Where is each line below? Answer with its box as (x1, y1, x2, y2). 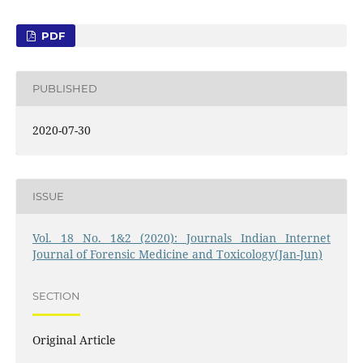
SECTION (32, 289, 80, 303)
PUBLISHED (32, 82, 97, 96)
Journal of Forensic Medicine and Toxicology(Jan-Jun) (32, 246, 322, 262)
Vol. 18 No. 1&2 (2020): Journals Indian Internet (32, 229, 331, 246)
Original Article (32, 331, 116, 348)
